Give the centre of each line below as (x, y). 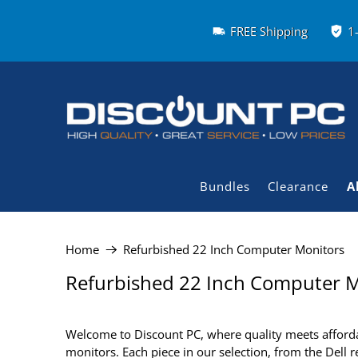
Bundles (225, 186)
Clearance (298, 186)
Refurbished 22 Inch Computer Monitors (234, 249)
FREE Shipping (268, 31)
